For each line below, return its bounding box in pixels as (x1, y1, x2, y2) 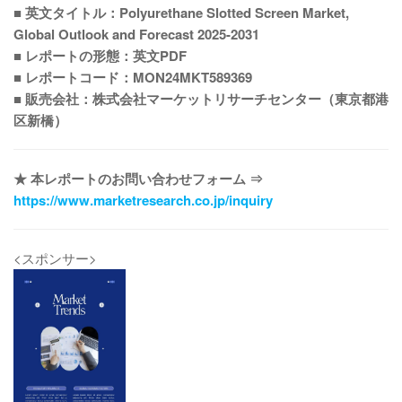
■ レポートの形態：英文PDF (13, 46, 187, 66)
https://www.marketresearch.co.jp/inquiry (13, 190, 273, 210)
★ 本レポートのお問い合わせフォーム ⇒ (13, 169, 263, 188)
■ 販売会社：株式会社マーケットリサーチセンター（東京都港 (13, 89, 389, 109)
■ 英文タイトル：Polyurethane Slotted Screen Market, (13, 3, 349, 22)
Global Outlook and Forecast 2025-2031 (13, 24, 259, 44)
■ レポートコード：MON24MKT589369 (13, 67, 252, 87)
